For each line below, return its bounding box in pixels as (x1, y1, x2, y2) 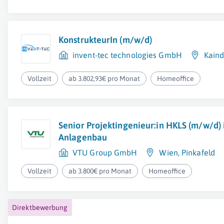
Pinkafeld (181, 148, 215, 157)
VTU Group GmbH (72, 148, 137, 157)
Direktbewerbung (12, 203, 68, 211)
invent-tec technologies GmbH (72, 50, 182, 59)
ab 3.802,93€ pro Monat (68, 74, 140, 82)
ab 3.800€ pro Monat (68, 167, 132, 175)
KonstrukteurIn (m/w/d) (58, 34, 152, 45)
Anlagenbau (58, 132, 107, 142)
